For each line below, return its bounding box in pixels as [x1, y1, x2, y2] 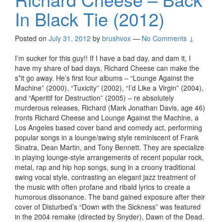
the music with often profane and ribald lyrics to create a [15, 181, 190, 192]
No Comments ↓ [142, 33, 194, 43]
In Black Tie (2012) [15, 5, 165, 31]
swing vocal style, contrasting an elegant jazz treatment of [15, 171, 196, 182]
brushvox [102, 33, 131, 43]
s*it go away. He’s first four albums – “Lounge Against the [15, 72, 194, 83]
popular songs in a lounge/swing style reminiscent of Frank [15, 132, 199, 142]
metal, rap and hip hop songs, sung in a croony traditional [15, 162, 195, 172]
